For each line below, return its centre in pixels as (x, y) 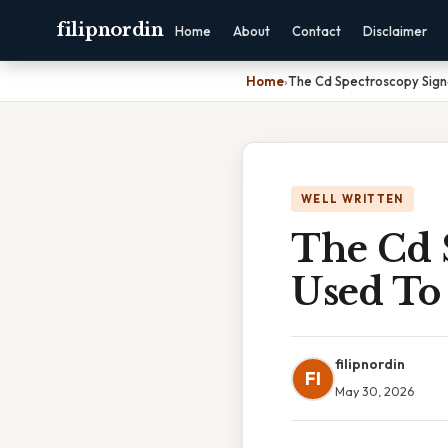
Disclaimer (394, 31)
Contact (316, 31)
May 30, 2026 (374, 391)
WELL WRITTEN (352, 199)
